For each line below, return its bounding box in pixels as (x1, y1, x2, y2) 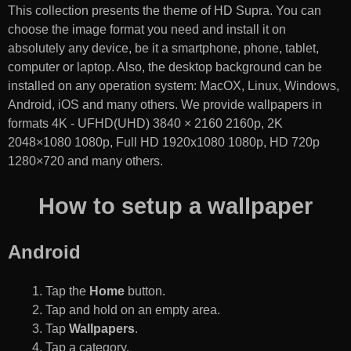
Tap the (45, 284, 89, 299)
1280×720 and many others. (8, 154, 163, 168)
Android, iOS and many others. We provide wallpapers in (8, 97, 322, 111)
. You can (270, 3, 321, 17)
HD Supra (214, 3, 270, 17)
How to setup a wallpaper (38, 193, 313, 219)
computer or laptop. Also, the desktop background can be (8, 60, 322, 74)
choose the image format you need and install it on (8, 22, 286, 36)
